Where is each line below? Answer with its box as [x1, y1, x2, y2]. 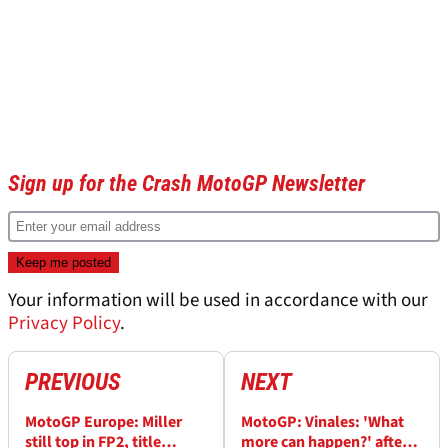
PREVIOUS [25, 368, 121, 397]
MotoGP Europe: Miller [25, 411, 182, 434]
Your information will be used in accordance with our [8, 287, 428, 315]
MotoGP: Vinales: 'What [241, 411, 404, 434]
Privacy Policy [8, 310, 120, 338]
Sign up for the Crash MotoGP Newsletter [8, 171, 365, 197]
